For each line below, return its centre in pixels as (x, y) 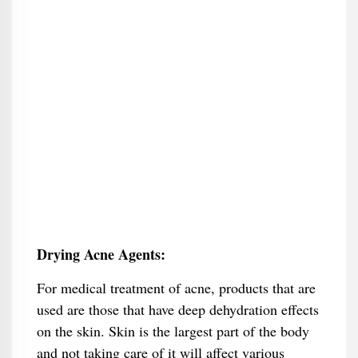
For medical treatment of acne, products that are (176, 288)
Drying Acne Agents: (101, 254)
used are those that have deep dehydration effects (177, 309)
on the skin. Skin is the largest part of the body (173, 331)
